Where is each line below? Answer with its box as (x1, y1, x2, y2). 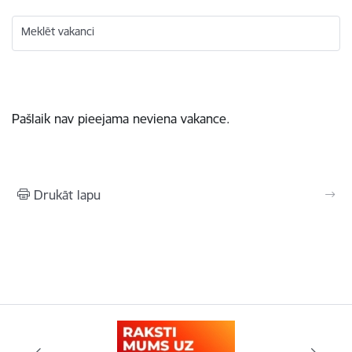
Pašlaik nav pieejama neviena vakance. (12, 110, 230, 126)
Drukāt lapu (34, 186, 101, 203)
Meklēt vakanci (21, 24, 94, 38)
